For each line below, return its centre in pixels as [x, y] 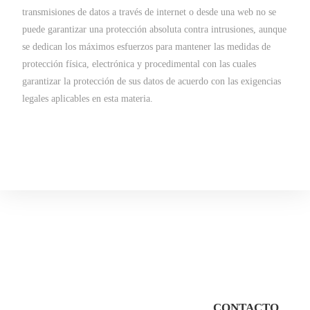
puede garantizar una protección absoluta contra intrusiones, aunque [155, 29]
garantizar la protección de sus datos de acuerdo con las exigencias [152, 81]
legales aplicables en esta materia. [88, 99]
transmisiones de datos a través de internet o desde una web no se [149, 12]
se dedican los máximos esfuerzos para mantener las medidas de [147, 47]
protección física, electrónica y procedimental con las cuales [139, 64]
